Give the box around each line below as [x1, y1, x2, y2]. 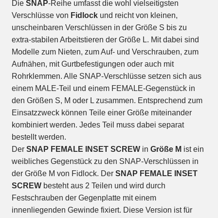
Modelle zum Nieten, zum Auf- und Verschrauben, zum [12, 48, 199, 56]
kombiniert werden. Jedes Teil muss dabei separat [12, 121, 184, 129]
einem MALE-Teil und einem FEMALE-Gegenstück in [12, 84, 195, 93]
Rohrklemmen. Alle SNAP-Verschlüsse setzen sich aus [12, 72, 201, 81]
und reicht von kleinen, [100, 11, 178, 20]
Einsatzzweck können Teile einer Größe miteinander [12, 109, 192, 117]
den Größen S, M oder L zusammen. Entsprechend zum [12, 96, 202, 105]
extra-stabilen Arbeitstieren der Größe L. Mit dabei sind [12, 36, 199, 44]
